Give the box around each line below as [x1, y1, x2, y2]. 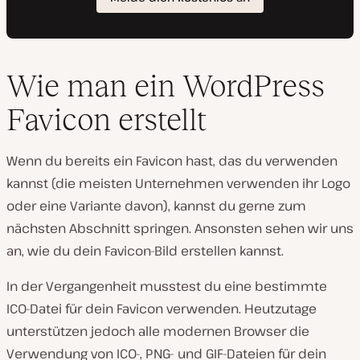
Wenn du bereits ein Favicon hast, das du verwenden [6, 152, 337, 170]
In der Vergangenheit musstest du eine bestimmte [6, 277, 327, 296]
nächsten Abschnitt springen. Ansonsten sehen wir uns [6, 219, 354, 238]
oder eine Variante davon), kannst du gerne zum [6, 197, 306, 215]
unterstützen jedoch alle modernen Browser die [6, 322, 309, 341]
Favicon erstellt [6, 102, 207, 137]
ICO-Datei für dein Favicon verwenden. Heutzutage [6, 300, 317, 318]
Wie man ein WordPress [6, 68, 325, 104]
